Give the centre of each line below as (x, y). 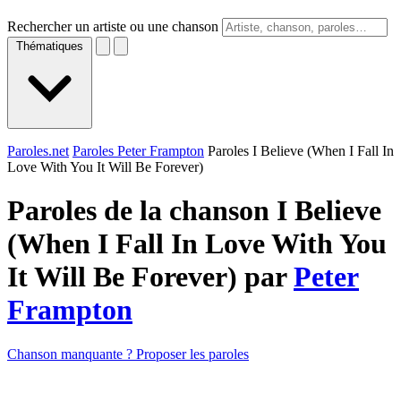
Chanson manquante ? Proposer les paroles (128, 354)
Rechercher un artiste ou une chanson (113, 26)
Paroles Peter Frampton (138, 151)
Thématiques (50, 46)
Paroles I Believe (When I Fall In (301, 151)
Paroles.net (38, 151)
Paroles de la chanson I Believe (194, 211)
